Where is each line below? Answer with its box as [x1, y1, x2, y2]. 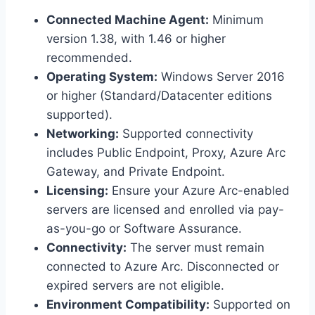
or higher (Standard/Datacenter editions [46, 89, 272, 103]
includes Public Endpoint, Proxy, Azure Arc [46, 146, 285, 160]
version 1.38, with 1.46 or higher [46, 32, 226, 46]
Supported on [210, 297, 290, 312]
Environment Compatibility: [46, 297, 210, 312]
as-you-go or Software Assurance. [46, 221, 242, 236]
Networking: [46, 127, 119, 141]
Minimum [209, 13, 264, 27]
